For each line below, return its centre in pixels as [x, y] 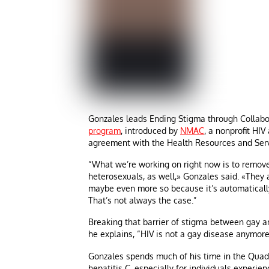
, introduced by [150, 130]
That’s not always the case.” [142, 200]
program [104, 130]
